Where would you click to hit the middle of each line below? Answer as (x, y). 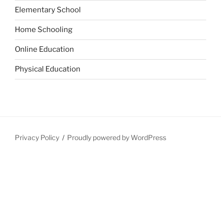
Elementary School (48, 10)
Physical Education (48, 69)
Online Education (44, 50)
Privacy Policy (37, 137)
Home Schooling (44, 30)
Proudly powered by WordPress (117, 137)
